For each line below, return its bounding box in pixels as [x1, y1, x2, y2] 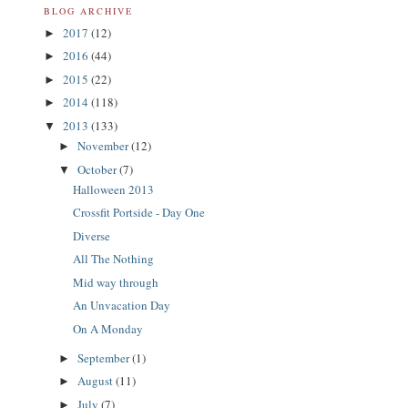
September [76, 349, 132, 366]
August [76, 372, 116, 390]
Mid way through [73, 273, 159, 291]
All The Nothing [73, 250, 155, 268]
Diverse [73, 227, 111, 244]
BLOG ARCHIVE [44, 5, 134, 18]
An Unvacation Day [73, 297, 171, 314]
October [76, 160, 119, 178]
